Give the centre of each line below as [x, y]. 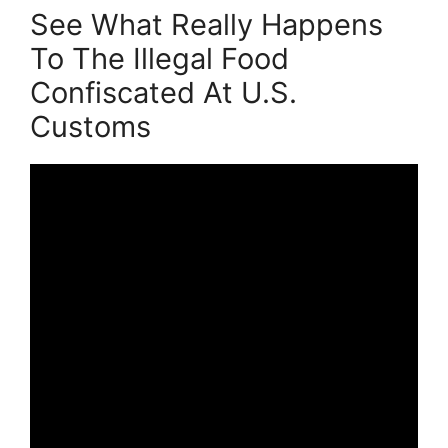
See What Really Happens [206, 24]
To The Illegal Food [159, 58]
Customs [90, 126]
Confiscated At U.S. [163, 92]
